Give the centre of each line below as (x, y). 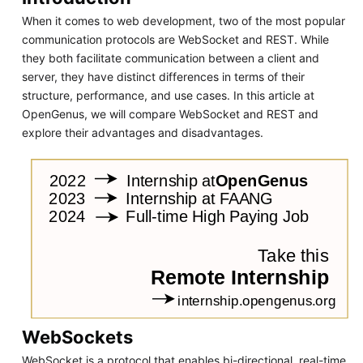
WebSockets (77, 337)
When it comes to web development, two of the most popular (183, 21)
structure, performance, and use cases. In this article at (168, 96)
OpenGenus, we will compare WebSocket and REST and (170, 114)
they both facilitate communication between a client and (170, 58)
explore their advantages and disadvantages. (142, 133)
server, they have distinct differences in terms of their (163, 77)
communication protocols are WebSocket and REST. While (175, 40)
